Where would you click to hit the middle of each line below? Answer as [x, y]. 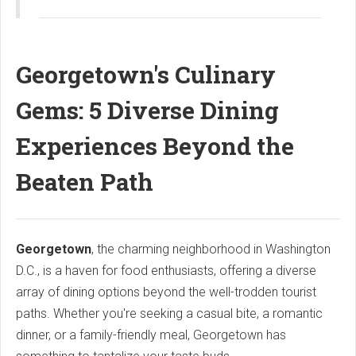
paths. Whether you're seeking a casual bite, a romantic [169, 313]
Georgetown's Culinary [146, 74]
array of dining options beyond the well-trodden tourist [166, 292]
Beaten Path [85, 181]
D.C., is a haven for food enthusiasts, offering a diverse [166, 270]
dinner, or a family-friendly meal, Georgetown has [151, 335]
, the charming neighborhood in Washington [211, 249]
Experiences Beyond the [155, 145]
